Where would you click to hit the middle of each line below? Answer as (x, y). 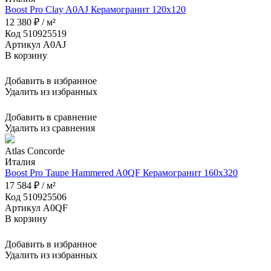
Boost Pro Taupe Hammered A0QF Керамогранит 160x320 (121, 172)
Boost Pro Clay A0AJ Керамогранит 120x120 (95, 9)
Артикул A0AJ (35, 44)
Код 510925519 (36, 33)
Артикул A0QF (36, 207)
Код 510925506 (36, 197)
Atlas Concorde (35, 151)
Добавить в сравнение (51, 117)
